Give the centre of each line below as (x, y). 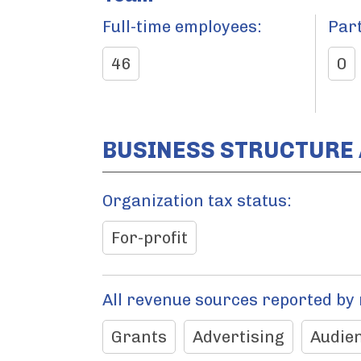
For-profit (149, 238)
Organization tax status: (197, 201)
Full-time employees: (182, 27)
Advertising (239, 337)
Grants (139, 337)
